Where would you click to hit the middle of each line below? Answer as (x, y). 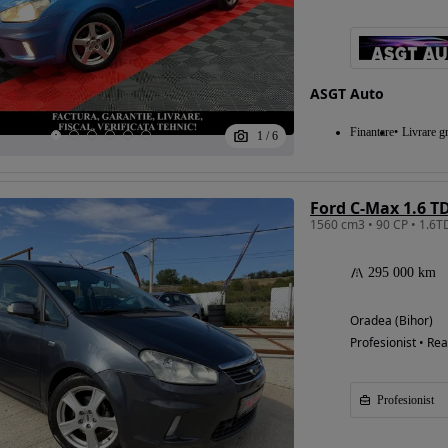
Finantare (371, 132)
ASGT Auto (346, 93)
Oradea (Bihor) (391, 320)
